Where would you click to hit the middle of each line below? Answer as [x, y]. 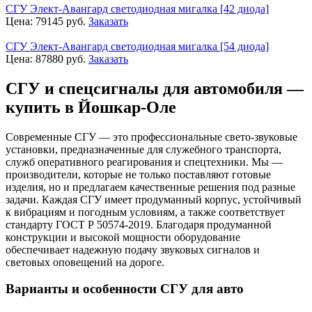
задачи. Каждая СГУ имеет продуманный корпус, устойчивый [154, 199]
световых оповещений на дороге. [85, 262]
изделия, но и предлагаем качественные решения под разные [150, 187]
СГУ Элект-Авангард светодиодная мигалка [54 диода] [137, 46]
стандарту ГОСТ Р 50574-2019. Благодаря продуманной [139, 224]
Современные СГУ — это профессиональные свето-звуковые [151, 136]
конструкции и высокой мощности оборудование [123, 237]
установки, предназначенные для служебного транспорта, [143, 149]
